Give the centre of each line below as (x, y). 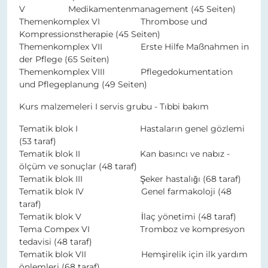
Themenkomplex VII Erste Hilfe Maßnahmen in (134, 47)
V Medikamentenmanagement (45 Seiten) (127, 9)
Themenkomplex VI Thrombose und (113, 22)
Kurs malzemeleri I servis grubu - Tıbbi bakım (115, 107)
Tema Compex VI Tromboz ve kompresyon (132, 229)
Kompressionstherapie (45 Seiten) (90, 34)
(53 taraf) (38, 141)
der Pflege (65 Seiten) (64, 60)
